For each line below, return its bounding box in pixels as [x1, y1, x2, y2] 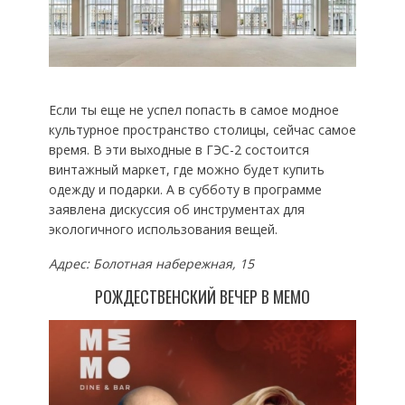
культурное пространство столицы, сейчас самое [48, 120, 356, 138]
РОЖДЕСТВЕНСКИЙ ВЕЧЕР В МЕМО [94, 284, 310, 308]
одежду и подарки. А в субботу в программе [48, 180, 322, 198]
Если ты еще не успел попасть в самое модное [48, 100, 339, 118]
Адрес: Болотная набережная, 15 [48, 254, 254, 272]
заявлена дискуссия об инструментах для [48, 200, 305, 218]
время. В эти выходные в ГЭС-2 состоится [48, 140, 309, 158]
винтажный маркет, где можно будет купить [48, 160, 325, 178]
